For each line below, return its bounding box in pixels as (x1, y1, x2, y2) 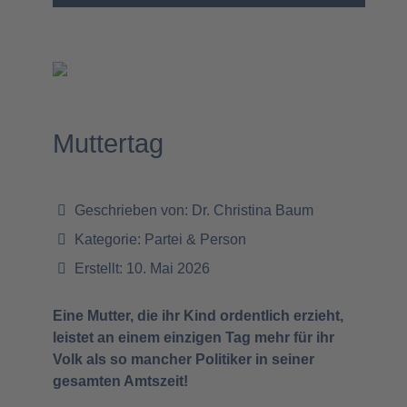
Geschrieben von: (71, 203, 192, 219)
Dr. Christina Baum (192, 203, 313, 219)
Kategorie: (71, 232, 144, 248)
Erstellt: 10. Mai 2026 (74, 261, 210, 277)
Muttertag (53, 129, 164, 159)
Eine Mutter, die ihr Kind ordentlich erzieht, (53, 308, 343, 324)
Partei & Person (144, 232, 246, 248)
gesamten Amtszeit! (53, 373, 188, 390)
